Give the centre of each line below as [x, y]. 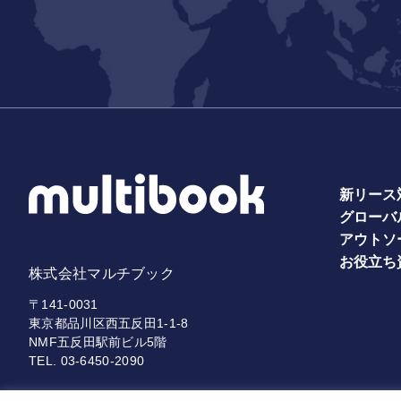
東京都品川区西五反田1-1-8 [109, 323]
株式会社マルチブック [102, 273]
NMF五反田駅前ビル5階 [98, 341]
